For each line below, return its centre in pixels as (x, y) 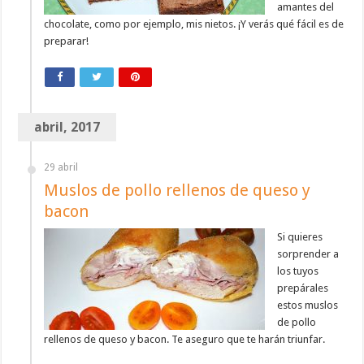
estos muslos (308, 305)
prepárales (303, 288)
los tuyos (298, 271)
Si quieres (300, 237)
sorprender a (308, 254)
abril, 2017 (67, 128)
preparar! (67, 41)
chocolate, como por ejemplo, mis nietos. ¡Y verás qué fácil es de (194, 24)
